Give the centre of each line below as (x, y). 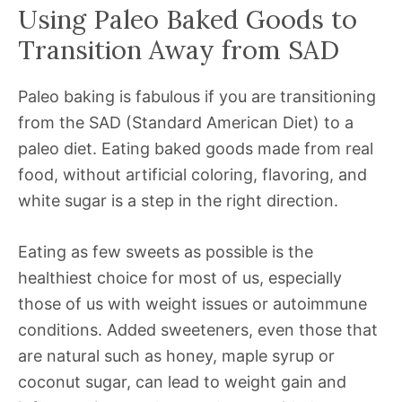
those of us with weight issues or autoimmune (192, 304)
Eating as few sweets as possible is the (166, 252)
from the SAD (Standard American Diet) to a (186, 123)
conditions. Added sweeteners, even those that (198, 330)
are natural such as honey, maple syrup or (176, 356)
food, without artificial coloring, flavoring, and (192, 175)
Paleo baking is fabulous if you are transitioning (197, 97)
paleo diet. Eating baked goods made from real (196, 149)
